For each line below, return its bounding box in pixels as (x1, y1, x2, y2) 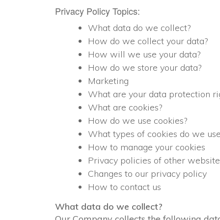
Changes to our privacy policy (88, 168, 207, 179)
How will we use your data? (88, 49, 200, 60)
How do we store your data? (88, 62, 201, 73)
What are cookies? (88, 102, 162, 113)
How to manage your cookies (88, 141, 205, 153)
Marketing (88, 75, 129, 86)
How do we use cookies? (88, 115, 187, 126)
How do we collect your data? (88, 35, 208, 47)
